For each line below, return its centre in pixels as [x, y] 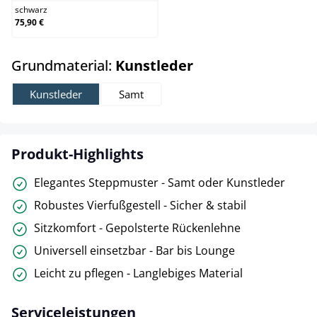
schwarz [31, 10]
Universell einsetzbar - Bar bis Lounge [134, 250]
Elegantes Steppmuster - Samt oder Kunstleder [160, 183]
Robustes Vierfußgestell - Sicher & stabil [140, 205]
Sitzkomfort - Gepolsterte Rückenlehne [137, 228]
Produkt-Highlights [77, 154]
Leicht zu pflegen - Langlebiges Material [138, 273]
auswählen [230, 65]
